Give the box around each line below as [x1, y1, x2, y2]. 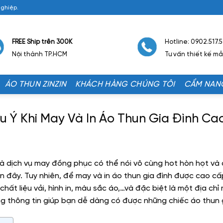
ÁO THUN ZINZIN [4, 80, 67, 89]
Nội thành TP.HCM [11, 51, 67, 58]
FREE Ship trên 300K [11, 38, 72, 45]
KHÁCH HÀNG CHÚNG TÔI [75, 80, 175, 89]
